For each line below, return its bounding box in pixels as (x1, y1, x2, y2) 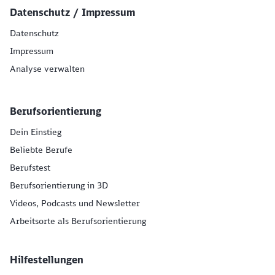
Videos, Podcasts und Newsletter (10, 198, 140, 209)
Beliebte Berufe (10, 144, 72, 155)
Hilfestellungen (10, 254, 83, 266)
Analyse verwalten (10, 63, 85, 74)
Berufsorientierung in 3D (10, 180, 108, 191)
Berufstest (10, 162, 50, 173)
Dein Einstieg (10, 126, 61, 137)
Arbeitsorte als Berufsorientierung (10, 215, 146, 227)
